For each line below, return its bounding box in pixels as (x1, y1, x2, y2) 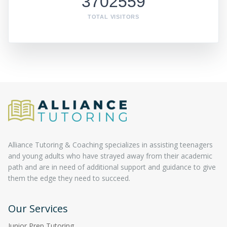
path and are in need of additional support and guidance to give (8, 162, 216, 172)
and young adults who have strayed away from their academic (8, 150, 212, 161)
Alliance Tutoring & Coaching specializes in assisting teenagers (8, 139, 213, 149)
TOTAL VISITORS (87, 13, 140, 20)
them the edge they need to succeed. (8, 173, 130, 183)
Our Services (8, 201, 68, 215)
